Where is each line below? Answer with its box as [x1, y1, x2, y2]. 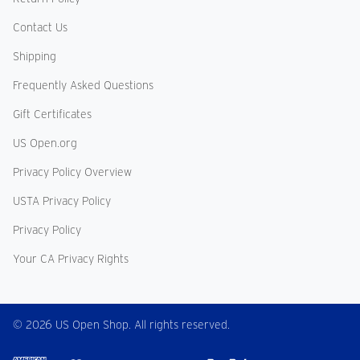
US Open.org [13, 137, 77, 150]
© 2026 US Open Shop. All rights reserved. [13, 318, 230, 332]
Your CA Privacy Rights [13, 252, 129, 266]
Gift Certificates [13, 108, 92, 121]
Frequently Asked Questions [13, 79, 153, 92]
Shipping [13, 50, 56, 63]
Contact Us [13, 21, 67, 35]
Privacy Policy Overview [13, 166, 132, 179]
